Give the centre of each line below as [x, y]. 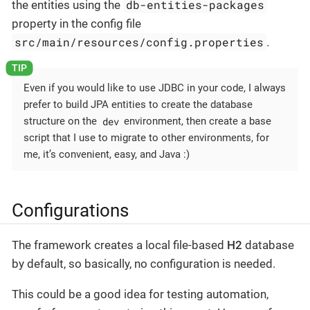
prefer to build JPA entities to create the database [138, 105]
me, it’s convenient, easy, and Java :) [107, 155]
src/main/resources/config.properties [139, 42]
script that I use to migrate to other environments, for [146, 138]
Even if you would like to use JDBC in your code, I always [155, 88]
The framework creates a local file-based [119, 245]
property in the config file [76, 23]
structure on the [62, 121]
